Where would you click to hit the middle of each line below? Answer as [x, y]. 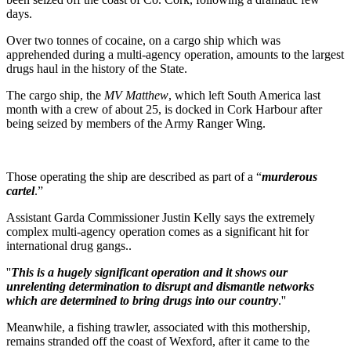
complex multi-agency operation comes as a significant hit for [157, 232]
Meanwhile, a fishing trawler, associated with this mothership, [158, 327]
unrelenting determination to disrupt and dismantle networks [160, 287]
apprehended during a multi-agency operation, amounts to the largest [175, 55]
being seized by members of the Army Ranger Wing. [136, 124]
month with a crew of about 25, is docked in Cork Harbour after [164, 110]
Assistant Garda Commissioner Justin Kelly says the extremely [161, 218]
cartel [20, 191]
